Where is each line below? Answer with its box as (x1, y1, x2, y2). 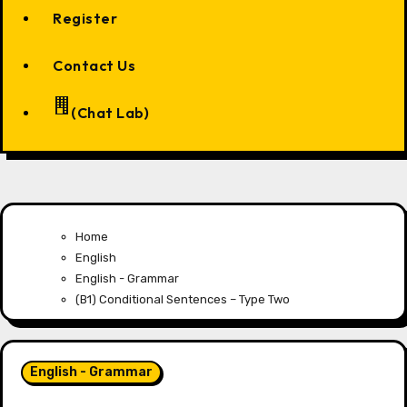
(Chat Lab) (71, 104, 149, 122)
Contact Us (53, 56, 135, 74)
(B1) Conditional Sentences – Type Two (75, 293, 290, 306)
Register (53, 9, 117, 27)
